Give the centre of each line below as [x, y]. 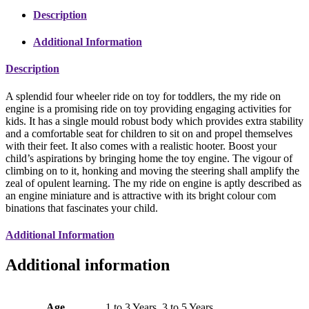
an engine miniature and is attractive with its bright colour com [141, 195]
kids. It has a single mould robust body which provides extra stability [154, 121]
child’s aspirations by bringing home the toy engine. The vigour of [149, 158]
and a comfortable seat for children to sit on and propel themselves [149, 133]
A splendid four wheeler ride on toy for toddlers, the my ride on [143, 96]
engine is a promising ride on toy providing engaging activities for [148, 108]
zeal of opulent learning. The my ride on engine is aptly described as [153, 183]
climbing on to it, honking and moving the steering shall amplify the [152, 170]
